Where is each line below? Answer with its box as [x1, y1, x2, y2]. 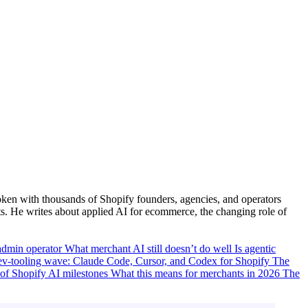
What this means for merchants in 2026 [111, 267, 283, 279]
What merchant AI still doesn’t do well [65, 242, 234, 254]
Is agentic [234, 242, 276, 254]
